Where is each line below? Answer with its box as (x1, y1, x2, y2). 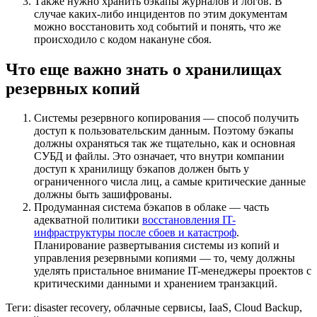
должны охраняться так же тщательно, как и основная (34, 137, 295, 150)
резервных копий (6, 79, 140, 98)
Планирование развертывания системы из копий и (34, 239, 279, 252)
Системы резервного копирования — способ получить (34, 112, 299, 125)
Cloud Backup (234, 301, 299, 314)
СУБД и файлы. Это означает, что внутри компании (34, 150, 284, 163)
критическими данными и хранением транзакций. (34, 277, 277, 290)
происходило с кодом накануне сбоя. (34, 33, 212, 45)
